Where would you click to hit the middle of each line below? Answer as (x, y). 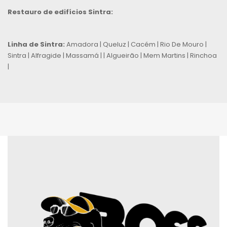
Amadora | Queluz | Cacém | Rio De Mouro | (136, 45)
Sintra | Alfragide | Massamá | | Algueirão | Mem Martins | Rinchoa (112, 56)
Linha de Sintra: (36, 45)
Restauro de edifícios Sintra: (60, 12)
